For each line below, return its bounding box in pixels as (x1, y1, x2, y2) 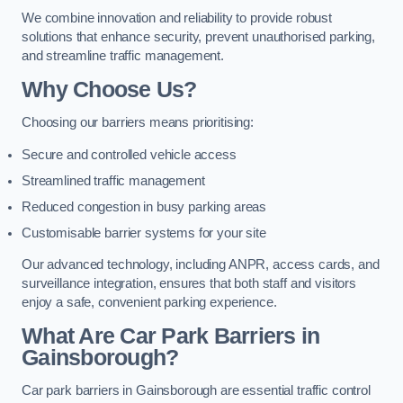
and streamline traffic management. (22, 49, 225, 64)
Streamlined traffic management (22, 173, 205, 188)
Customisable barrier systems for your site (22, 225, 266, 240)
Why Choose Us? (22, 76, 197, 102)
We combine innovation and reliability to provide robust (22, 11, 333, 26)
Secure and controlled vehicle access (22, 147, 237, 162)
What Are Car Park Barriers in (22, 323, 320, 348)
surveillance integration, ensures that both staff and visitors (22, 276, 356, 291)
